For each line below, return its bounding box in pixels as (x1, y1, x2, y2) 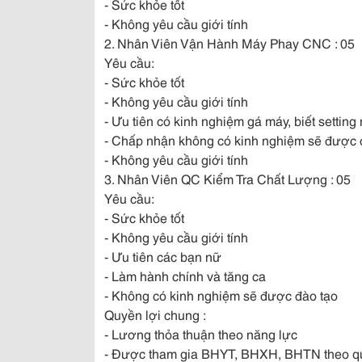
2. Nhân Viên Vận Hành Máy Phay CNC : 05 (104, 33, 355, 52)
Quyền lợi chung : (104, 305, 206, 323)
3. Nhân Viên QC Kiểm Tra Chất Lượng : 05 (104, 169, 351, 187)
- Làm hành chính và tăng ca (104, 266, 266, 284)
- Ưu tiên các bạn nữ (104, 246, 221, 265)
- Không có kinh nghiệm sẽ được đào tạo (104, 285, 338, 304)
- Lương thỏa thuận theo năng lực (104, 324, 297, 343)
